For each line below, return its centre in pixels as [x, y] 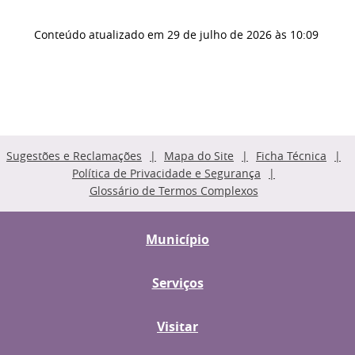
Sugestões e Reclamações [74, 156]
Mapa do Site [199, 156]
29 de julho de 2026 [219, 34]
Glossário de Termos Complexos [174, 191]
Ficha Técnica [291, 156]
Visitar [177, 326]
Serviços [177, 283]
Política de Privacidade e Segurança [166, 173]
